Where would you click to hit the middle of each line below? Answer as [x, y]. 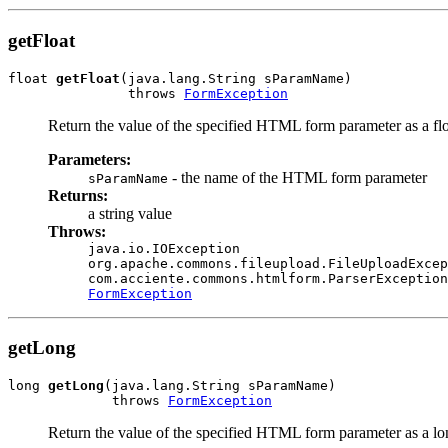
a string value [130, 213]
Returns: [78, 195]
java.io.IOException [164, 248]
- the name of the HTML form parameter [297, 177]
